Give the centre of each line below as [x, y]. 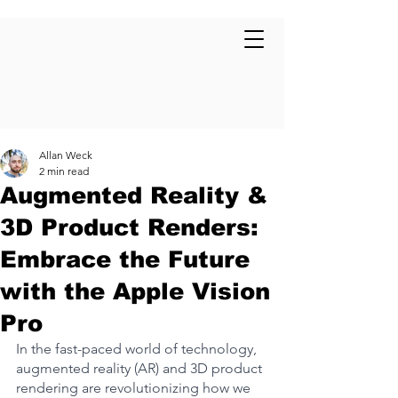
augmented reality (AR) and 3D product [141, 368]
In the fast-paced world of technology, [138, 349]
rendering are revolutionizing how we [135, 388]
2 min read [64, 171]
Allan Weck [66, 155]
